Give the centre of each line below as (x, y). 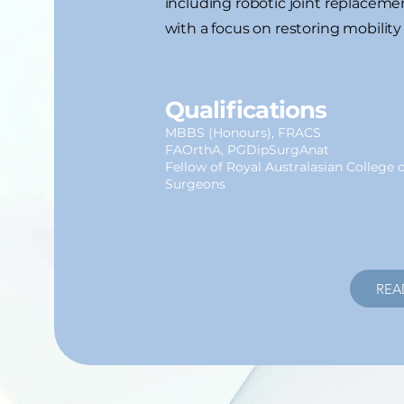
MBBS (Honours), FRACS (243, 133)
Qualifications (246, 110)
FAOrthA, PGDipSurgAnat (247, 150)
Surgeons (195, 184)
